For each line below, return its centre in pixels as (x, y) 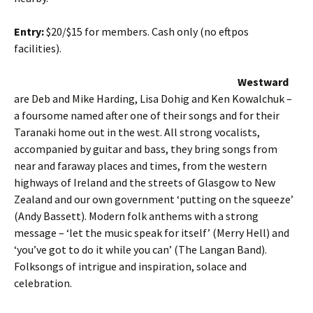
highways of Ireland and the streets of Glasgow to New (145, 182)
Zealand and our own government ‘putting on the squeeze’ (154, 199)
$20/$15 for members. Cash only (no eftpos (146, 31)
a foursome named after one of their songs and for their (147, 115)
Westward (263, 82)
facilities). (39, 48)
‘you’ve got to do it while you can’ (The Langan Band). (140, 249)
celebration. (43, 283)
